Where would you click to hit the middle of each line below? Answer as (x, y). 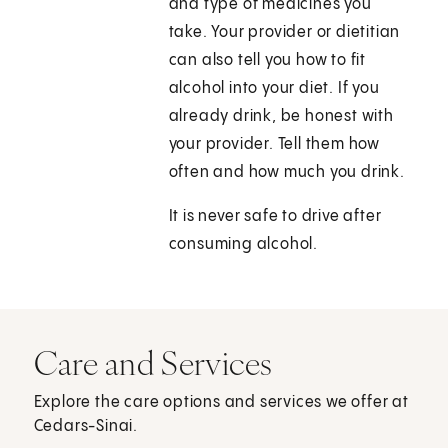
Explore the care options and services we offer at (221, 403)
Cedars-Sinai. (86, 427)
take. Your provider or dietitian (284, 33)
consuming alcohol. (243, 245)
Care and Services (153, 363)
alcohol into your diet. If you (274, 89)
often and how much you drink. (286, 173)
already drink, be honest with (281, 117)
